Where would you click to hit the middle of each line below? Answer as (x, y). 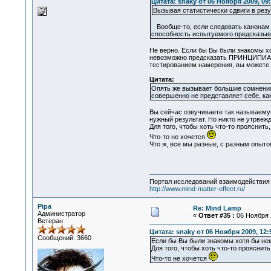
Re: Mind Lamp (217, 208)
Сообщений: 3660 (64, 238)
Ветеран (50, 221)
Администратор (61, 214)
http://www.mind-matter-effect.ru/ (197, 189)
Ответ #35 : (216, 215)
